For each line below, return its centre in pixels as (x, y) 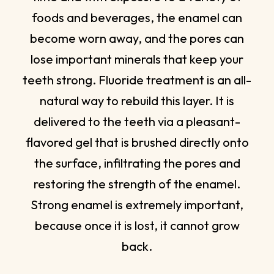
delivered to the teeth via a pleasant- (137, 121)
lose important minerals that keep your (137, 59)
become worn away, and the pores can (137, 38)
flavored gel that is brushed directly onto (137, 142)
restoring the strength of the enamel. (137, 183)
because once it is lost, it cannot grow (137, 225)
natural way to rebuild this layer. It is (137, 100)
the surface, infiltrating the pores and (137, 163)
